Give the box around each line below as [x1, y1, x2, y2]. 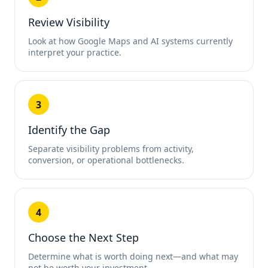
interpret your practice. [28, 47, 121, 58]
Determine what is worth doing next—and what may [28, 251, 238, 262]
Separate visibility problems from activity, [28, 143, 194, 154]
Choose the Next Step [28, 230, 139, 245]
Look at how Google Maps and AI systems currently [28, 35, 233, 47]
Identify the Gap [28, 123, 110, 137]
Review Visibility [28, 15, 109, 29]
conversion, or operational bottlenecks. [28, 154, 184, 166]
